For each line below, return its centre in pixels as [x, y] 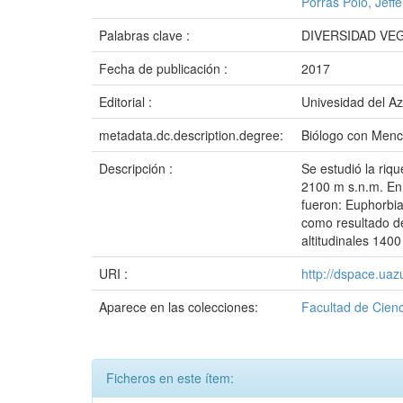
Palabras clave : [146, 35]
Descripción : [138, 168]
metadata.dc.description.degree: [193, 135]
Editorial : [127, 102]
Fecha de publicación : [165, 68]
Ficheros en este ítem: [170, 378]
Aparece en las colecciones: [179, 307]
